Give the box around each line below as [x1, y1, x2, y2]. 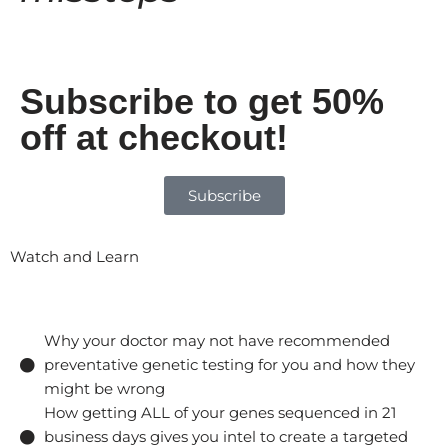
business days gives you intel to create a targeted [43, 427, 408, 446]
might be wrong [43, 379, 165, 398]
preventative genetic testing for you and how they [43, 355, 415, 374]
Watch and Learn [10, 247, 139, 266]
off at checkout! [20, 117, 288, 158]
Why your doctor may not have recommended [43, 331, 390, 350]
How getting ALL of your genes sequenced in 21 [43, 403, 396, 422]
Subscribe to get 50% [20, 81, 384, 122]
